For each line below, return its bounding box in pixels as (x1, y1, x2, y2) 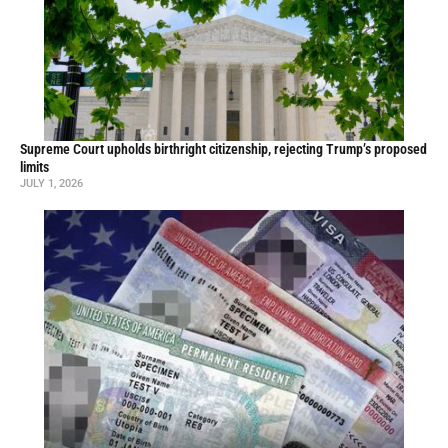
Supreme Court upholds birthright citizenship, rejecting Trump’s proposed (20, 141, 427, 159)
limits (20, 159, 49, 177)
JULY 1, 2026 (20, 177, 83, 191)
